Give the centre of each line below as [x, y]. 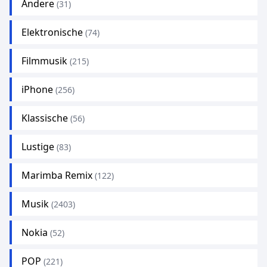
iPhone [37, 89]
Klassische [45, 118]
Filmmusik [44, 61]
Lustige [38, 147]
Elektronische [52, 32]
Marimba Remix [57, 175]
